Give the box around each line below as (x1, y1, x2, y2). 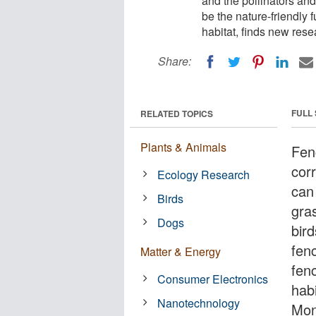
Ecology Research (157, 166, 250, 183)
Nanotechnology (157, 294, 241, 311)
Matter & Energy (140, 243, 221, 260)
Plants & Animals (140, 138, 226, 155)
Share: (158, 53, 191, 69)
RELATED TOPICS (140, 107, 213, 120)
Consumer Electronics (157, 270, 269, 287)
